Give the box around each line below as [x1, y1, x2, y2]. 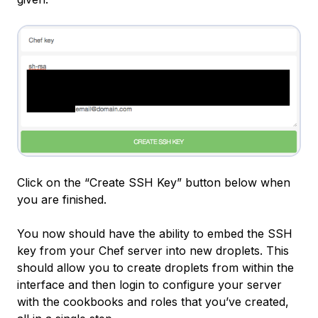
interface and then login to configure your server [17, 277, 282, 292]
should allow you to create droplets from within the [17, 260, 294, 275]
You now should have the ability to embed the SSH [17, 226, 292, 241]
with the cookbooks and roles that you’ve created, [17, 294, 289, 309]
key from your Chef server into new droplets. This [17, 243, 289, 258]
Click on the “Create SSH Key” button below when [17, 175, 290, 190]
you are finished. [17, 192, 106, 207]
